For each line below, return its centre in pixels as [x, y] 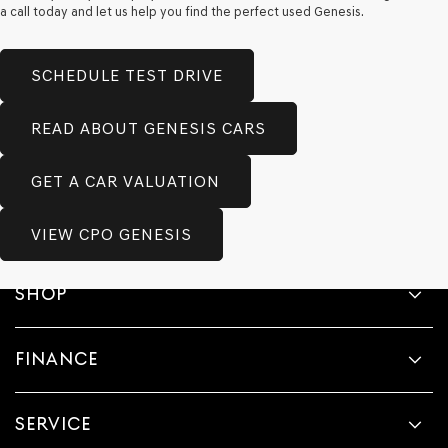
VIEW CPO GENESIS [111, 234]
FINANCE [56, 358]
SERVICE [53, 423]
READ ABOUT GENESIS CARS [148, 128]
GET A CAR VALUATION [125, 181]
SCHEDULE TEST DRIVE [127, 75]
